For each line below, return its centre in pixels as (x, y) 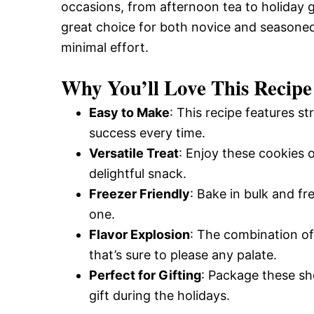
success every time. (147, 133)
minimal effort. (105, 47)
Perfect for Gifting (145, 275)
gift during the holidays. (159, 295)
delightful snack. (138, 173)
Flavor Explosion (139, 234)
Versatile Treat (134, 153)
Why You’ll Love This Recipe (186, 88)
